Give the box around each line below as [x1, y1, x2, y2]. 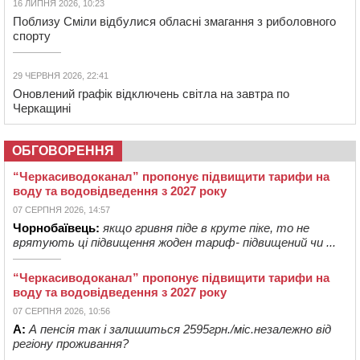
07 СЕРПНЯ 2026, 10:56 [13, 306, 110, 317]
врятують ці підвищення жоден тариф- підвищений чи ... [13, 235, 336, 250]
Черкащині [13, 101, 71, 116]
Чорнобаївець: [13, 221, 100, 235]
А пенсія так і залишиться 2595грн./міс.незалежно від [29, 322, 331, 337]
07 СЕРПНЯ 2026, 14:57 [13, 205, 110, 215]
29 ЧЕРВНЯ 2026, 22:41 [13, 71, 108, 81]
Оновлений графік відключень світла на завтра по [13, 87, 289, 101]
